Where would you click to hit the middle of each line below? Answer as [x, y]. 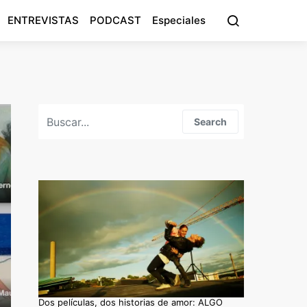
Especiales [179, 20]
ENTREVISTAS [43, 20]
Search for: [62, 110]
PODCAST [115, 20]
